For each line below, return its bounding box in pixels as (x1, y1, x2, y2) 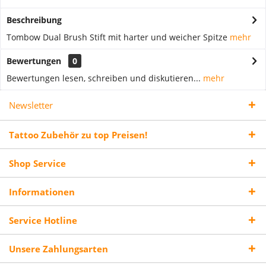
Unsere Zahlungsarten (9, 243, 108, 255)
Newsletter (9, 99, 53, 111)
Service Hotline (9, 214, 77, 226)
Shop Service (9, 157, 66, 169)
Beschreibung (7, 14, 62, 26)
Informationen (9, 186, 75, 198)
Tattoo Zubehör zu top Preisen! (9, 129, 147, 141)
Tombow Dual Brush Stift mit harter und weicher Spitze (7, 31, 230, 43)
